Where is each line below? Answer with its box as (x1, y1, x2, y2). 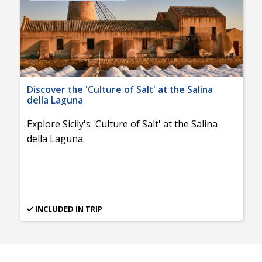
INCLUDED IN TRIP (35, 203, 102, 214)
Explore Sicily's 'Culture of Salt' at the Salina (27, 117, 218, 130)
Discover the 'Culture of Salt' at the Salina (27, 82, 213, 96)
